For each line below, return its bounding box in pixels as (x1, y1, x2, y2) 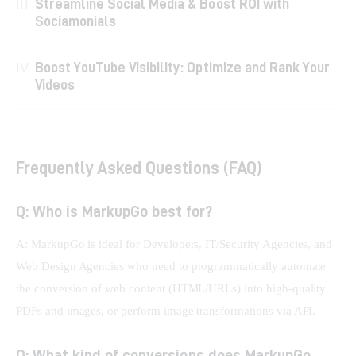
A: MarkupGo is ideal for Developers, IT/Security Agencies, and (16, 237, 336, 250)
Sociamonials (35, 13, 117, 29)
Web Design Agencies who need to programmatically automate (16, 259, 330, 273)
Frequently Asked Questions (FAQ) (16, 157, 262, 177)
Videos (35, 76, 75, 92)
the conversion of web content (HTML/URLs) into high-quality (16, 281, 330, 295)
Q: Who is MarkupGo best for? (16, 202, 212, 219)
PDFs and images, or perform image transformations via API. (16, 304, 316, 317)
